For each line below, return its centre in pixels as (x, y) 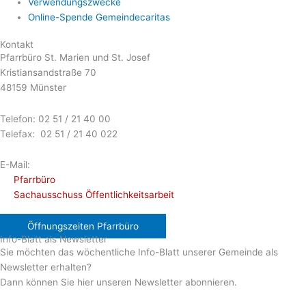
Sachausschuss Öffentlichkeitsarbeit (94, 195)
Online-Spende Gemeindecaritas (99, 17)
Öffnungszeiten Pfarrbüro (83, 226)
